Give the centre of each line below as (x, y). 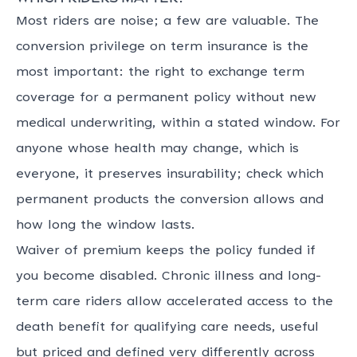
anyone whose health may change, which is (157, 149)
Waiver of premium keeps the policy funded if (166, 251)
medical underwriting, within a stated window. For (178, 124)
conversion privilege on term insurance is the (162, 47)
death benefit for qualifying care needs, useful (167, 328)
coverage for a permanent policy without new (166, 98)
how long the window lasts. (105, 226)
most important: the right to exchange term (160, 73)
